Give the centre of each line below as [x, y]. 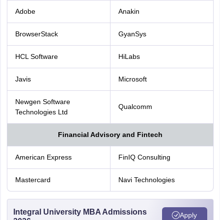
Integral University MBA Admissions [80, 212]
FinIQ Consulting [144, 157]
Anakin [129, 11]
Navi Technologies [146, 180]
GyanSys [132, 34]
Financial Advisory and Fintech [110, 135]
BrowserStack [36, 34]
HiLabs [129, 56]
